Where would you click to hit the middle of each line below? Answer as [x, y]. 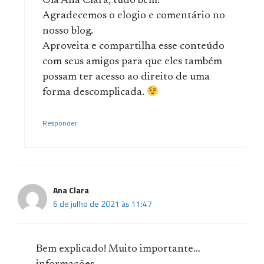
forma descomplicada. [95, 92]
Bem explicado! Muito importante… [118, 249]
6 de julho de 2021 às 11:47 [103, 203]
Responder [60, 123]
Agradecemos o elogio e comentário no [134, 16]
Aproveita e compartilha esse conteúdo [133, 46]
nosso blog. [68, 31]
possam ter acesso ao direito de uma [126, 77]
